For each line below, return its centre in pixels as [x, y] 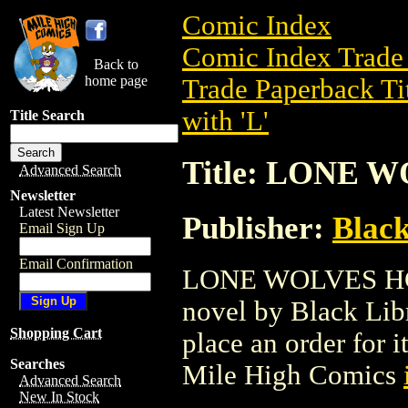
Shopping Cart [56, 333]
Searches [37, 364]
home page [116, 81]
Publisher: [257, 227]
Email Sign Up [62, 228]
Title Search [47, 115]
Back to [116, 64]
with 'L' [225, 121]
